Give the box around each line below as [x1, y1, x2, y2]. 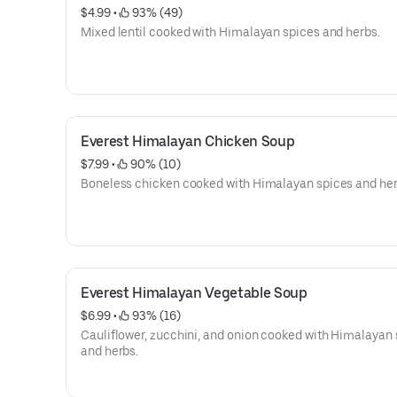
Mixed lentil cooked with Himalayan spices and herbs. [81, 25, 380, 39]
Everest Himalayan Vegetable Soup [81, 284, 307, 301]
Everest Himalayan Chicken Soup [81, 133, 295, 150]
